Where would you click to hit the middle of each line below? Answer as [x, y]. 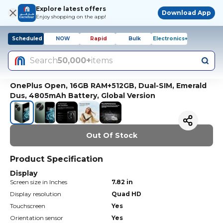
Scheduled [27, 39]
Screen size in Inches [39, 182]
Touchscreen [28, 206]
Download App [186, 13]
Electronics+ [170, 39]
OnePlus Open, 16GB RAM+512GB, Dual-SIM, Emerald [108, 86]
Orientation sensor [37, 218]
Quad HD [126, 194]
